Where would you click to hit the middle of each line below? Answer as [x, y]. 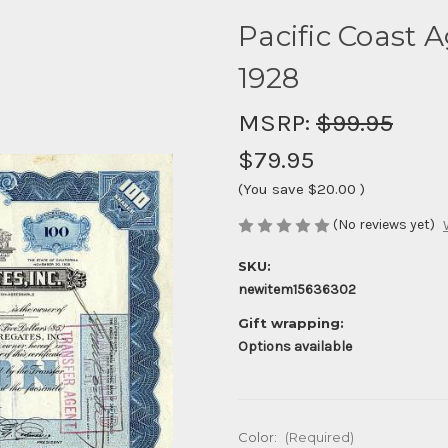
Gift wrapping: [291, 323]
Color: [259, 437]
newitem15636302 [297, 290]
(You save [271, 188]
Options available [295, 347]
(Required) [319, 437]
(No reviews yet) [384, 224]
